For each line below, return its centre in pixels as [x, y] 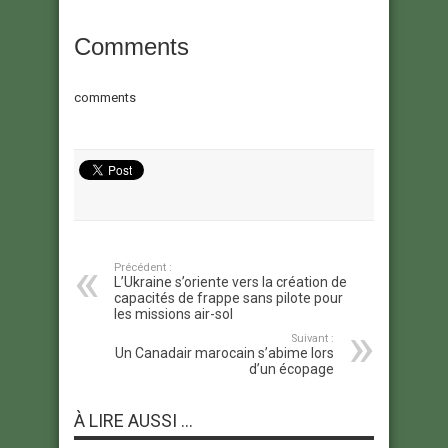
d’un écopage [291, 369]
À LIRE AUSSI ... [133, 421]
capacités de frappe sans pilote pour [228, 298]
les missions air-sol [173, 314]
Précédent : [143, 268]
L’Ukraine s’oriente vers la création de [230, 282]
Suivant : [312, 339]
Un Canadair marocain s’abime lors [224, 353]
